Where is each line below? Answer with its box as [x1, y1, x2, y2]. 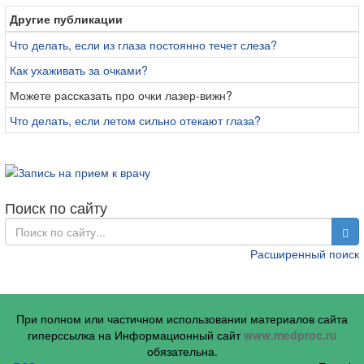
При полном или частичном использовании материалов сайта [16, 310, 348, 327]
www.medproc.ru [243, 326, 337, 343]
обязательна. [146, 342, 218, 359]
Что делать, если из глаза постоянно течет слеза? [10, 37, 277, 54]
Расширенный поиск [250, 245, 359, 262]
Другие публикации [10, 11, 123, 28]
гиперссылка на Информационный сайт [27, 326, 244, 343]
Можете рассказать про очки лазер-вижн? [10, 87, 232, 104]
